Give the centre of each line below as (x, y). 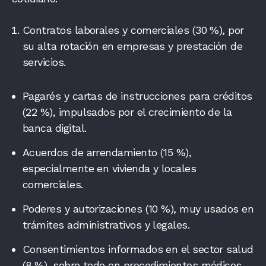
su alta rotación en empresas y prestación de (133, 46)
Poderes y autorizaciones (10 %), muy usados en (138, 208)
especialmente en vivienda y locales (110, 168)
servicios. (44, 62)
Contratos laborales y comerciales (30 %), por (133, 30)
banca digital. (55, 128)
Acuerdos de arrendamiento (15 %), (107, 152)
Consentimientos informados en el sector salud (138, 249)
